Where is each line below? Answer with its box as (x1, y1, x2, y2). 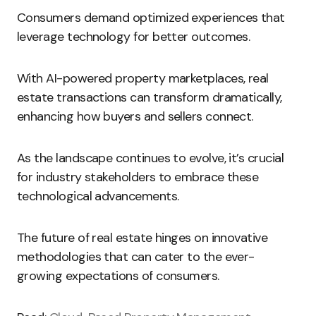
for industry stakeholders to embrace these (17, 169, 259, 186)
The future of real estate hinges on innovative (17, 229, 268, 246)
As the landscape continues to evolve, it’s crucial (17, 150, 284, 166)
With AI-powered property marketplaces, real (17, 70, 269, 87)
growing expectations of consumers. (17, 267, 219, 284)
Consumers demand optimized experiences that (17, 9, 285, 26)
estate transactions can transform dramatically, (17, 89, 282, 106)
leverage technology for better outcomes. (17, 28, 250, 45)
